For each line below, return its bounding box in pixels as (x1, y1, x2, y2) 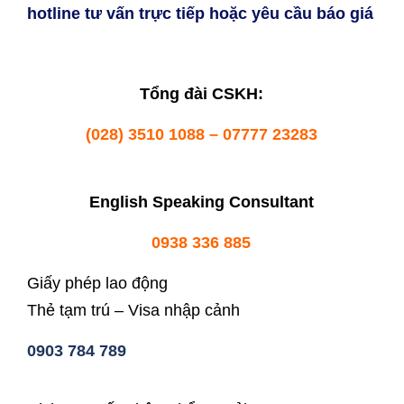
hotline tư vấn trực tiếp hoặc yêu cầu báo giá (27, 5, 373, 23)
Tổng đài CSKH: (139, 85, 263, 103)
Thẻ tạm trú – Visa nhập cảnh (27, 301, 240, 319)
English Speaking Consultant (88, 193, 314, 211)
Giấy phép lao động (27, 274, 168, 292)
